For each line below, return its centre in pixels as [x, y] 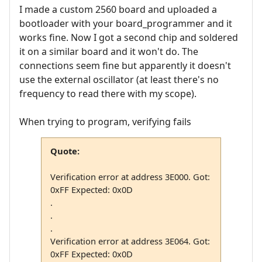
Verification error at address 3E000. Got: [130, 176]
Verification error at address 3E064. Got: [130, 241]
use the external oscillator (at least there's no [119, 79]
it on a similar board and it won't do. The [109, 51]
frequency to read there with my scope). [108, 93]
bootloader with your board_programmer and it [126, 23]
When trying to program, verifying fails [105, 121]
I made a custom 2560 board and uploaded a [118, 9]
